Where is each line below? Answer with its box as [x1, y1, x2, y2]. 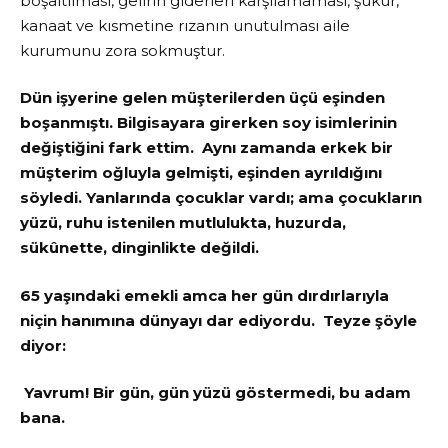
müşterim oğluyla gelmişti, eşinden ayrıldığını [20, 163, 382, 183]
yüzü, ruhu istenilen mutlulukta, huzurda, [20, 213, 346, 233]
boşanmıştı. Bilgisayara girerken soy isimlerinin [20, 113, 397, 133]
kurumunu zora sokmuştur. [20, 40, 229, 60]
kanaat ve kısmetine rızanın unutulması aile [20, 15, 350, 35]
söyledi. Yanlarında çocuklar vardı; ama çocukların [20, 188, 422, 208]
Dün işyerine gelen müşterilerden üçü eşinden [20, 88, 385, 108]
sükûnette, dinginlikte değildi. [20, 238, 259, 258]
